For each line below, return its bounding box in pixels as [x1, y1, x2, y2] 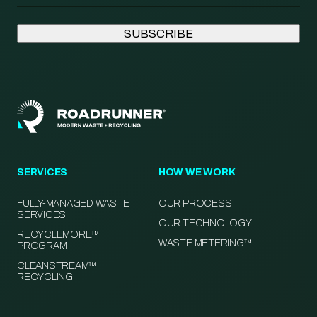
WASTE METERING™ [158, 238, 253, 249]
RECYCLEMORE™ [17, 229, 100, 241]
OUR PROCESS [158, 198, 232, 209]
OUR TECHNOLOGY [158, 218, 252, 229]
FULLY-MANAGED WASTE [17, 198, 129, 209]
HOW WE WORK [158, 167, 236, 178]
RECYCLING [17, 272, 73, 283]
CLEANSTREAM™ [17, 260, 98, 272]
